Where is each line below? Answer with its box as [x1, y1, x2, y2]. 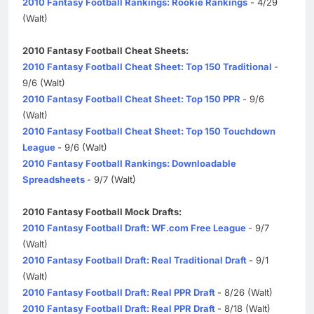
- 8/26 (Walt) [217, 286, 273, 298]
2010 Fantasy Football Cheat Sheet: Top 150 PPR [22, 93, 240, 104]
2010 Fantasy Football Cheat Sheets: [22, 44, 189, 56]
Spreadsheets [22, 173, 85, 185]
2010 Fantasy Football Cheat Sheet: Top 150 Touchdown [22, 125, 275, 137]
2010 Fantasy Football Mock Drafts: [22, 205, 182, 217]
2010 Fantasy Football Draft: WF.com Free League [22, 221, 246, 233]
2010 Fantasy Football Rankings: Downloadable [22, 157, 236, 169]
